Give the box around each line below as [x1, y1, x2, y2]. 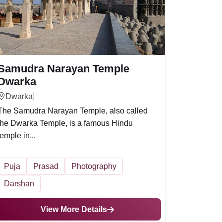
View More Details [41, 205, 107, 214]
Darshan [4, 179, 34, 188]
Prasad [33, 162, 58, 170]
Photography [71, 162, 116, 170]
